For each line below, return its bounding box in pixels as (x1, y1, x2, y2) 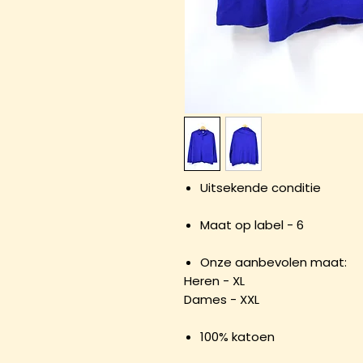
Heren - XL (184, 272, 245, 289)
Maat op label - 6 (200, 216, 304, 233)
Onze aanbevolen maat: (200, 254, 347, 271)
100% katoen (200, 328, 275, 345)
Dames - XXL (184, 291, 259, 308)
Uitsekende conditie (200, 179, 321, 196)
